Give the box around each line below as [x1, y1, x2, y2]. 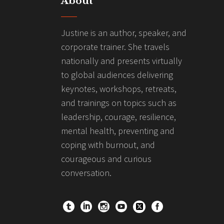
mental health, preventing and [61, 124, 174, 136]
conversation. [61, 166, 111, 178]
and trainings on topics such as [61, 96, 176, 108]
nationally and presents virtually [61, 54, 182, 66]
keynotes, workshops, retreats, [61, 82, 176, 94]
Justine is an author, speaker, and [61, 26, 186, 38]
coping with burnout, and [61, 138, 155, 150]
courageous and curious [61, 152, 151, 164]
